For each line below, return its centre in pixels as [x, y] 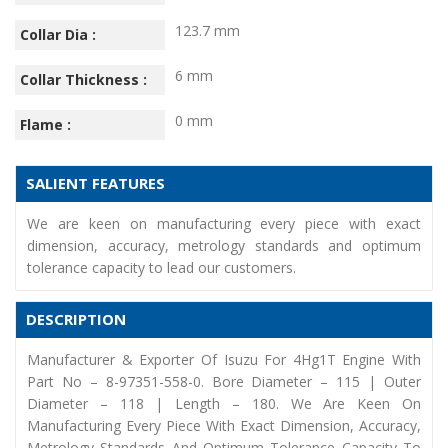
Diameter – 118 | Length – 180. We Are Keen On [224, 403]
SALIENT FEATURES [95, 182]
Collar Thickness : [83, 79]
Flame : [45, 124]
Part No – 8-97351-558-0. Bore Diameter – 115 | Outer [224, 381]
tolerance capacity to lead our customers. [161, 267]
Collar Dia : [58, 34]
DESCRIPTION [76, 318]
